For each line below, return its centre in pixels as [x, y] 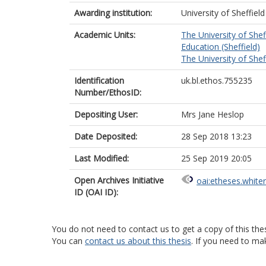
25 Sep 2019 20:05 [216, 158]
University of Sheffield [223, 13]
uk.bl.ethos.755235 [217, 80]
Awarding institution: [113, 13]
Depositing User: [106, 114]
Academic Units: [105, 35]
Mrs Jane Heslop [213, 114]
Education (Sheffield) [221, 47]
